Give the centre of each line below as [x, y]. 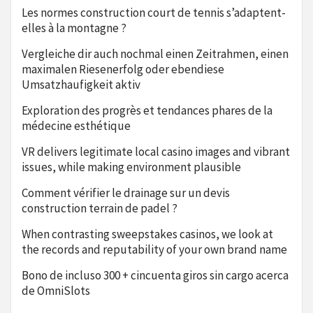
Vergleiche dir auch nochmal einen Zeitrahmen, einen [155, 54]
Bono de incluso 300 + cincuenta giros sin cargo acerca [155, 275]
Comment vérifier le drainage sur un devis [126, 193]
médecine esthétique [76, 126]
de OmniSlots [56, 291]
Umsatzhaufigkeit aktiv [81, 85]
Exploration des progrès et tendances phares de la [147, 110]
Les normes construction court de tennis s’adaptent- [154, 13]
